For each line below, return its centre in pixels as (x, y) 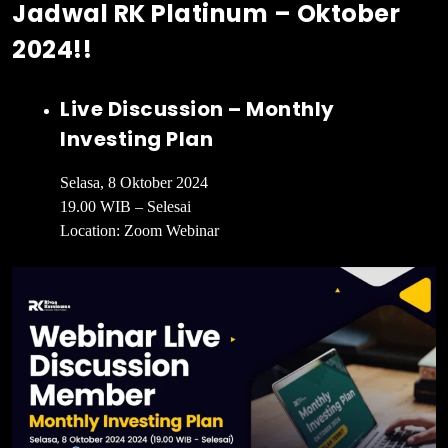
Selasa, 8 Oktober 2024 (134, 182)
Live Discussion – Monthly (197, 108)
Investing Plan (136, 138)
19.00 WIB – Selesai (125, 206)
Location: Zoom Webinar (139, 230)
